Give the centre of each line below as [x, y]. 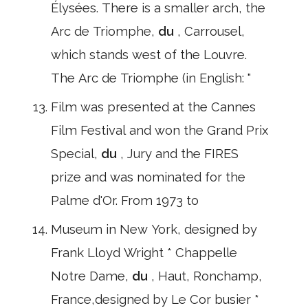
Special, [76, 154]
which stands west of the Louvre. [149, 55]
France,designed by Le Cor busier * [155, 299]
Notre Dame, [91, 276]
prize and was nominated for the [148, 177]
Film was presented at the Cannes [153, 107]
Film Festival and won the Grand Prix [159, 130]
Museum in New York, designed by [154, 229]
